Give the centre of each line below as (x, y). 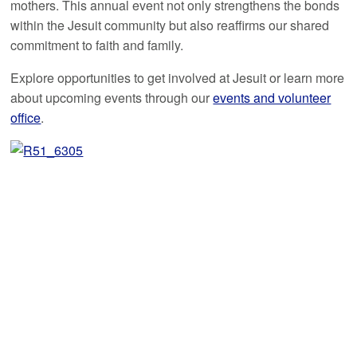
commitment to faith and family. (97, 45)
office (26, 118)
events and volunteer (272, 98)
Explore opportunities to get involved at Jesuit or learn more (178, 78)
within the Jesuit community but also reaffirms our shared (170, 25)
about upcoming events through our (112, 98)
